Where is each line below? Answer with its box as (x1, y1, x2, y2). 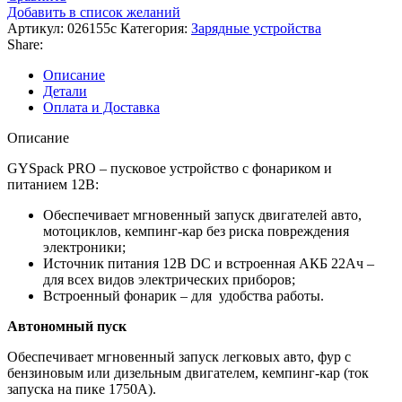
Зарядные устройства (191, 20, 321, 36)
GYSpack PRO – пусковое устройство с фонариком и (7, 160, 332, 176)
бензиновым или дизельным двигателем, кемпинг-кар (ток (7, 364, 369, 380)
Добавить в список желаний (7, 4, 180, 20)
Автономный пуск (7, 318, 127, 334)
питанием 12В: (7, 176, 99, 192)
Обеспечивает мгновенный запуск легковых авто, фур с (7, 348, 354, 364)
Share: (7, 36, 43, 52)
